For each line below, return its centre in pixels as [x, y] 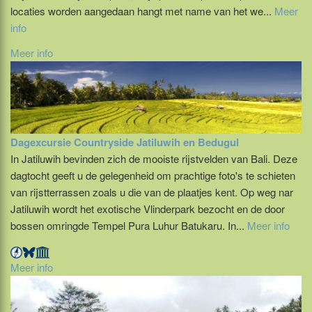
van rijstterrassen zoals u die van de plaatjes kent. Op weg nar [152, 192]
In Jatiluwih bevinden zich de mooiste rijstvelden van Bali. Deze [154, 159]
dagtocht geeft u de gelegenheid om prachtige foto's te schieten [153, 175]
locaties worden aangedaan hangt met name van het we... [142, 10]
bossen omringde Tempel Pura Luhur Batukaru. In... [129, 226]
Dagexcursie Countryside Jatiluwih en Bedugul [125, 142]
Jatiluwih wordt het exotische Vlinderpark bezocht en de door [148, 209]
